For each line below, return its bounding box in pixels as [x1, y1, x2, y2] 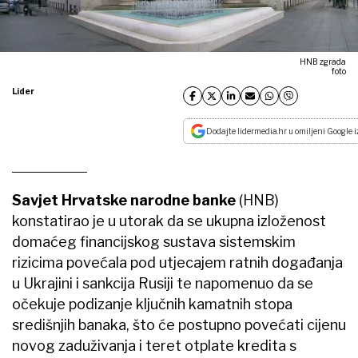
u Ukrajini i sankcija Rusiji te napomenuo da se [12, 274, 313, 292]
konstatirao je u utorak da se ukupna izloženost [12, 212, 326, 229]
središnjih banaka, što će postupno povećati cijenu [12, 316, 346, 333]
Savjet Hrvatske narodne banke [12, 191, 236, 209]
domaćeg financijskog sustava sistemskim [12, 233, 296, 250]
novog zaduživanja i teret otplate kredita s [12, 336, 296, 354]
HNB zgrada [300, 56, 346, 66]
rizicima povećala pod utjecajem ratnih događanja [12, 253, 343, 271]
